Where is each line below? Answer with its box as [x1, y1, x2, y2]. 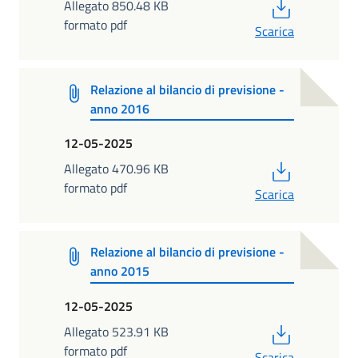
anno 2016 [90, 98, 150, 118]
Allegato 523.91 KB [64, 321, 169, 341]
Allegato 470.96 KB [64, 159, 169, 179]
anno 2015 [90, 261, 150, 281]
